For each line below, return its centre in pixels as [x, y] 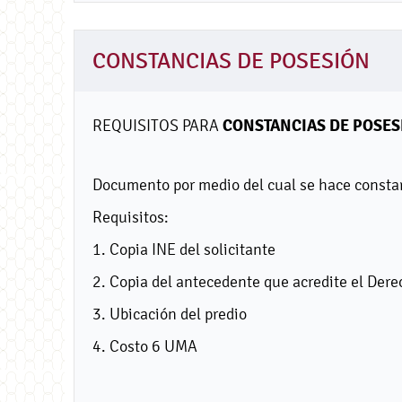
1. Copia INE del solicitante [184, 249]
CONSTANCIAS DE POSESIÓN [231, 61]
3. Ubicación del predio [170, 313]
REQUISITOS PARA [157, 125]
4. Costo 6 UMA [145, 345]
